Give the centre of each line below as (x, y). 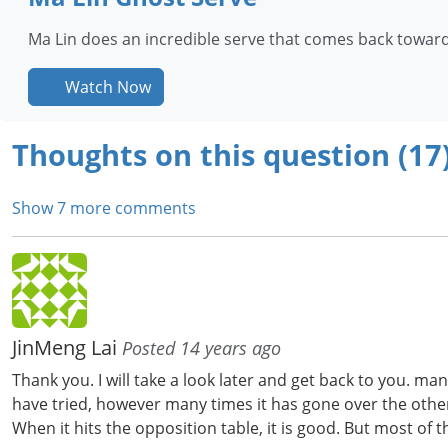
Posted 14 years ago (201, 348)
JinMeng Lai (67, 348)
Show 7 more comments (104, 208)
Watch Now (106, 87)
